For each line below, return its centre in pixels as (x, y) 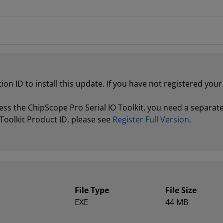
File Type (92, 190)
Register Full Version (151, 119)
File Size (181, 190)
